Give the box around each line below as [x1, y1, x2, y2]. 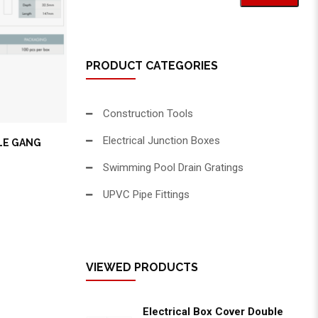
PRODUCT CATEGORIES [86, 59, 218, 72]
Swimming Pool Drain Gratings [103, 161, 243, 174]
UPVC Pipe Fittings [103, 188, 190, 201]
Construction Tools [103, 107, 193, 120]
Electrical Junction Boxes [103, 134, 220, 147]
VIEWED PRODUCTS [86, 261, 198, 274]
